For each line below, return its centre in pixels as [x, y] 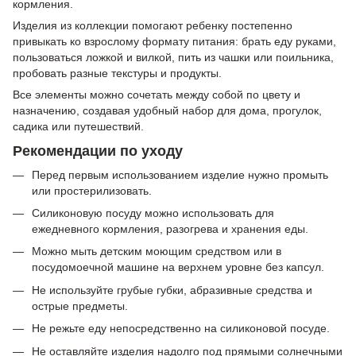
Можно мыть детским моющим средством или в [157, 252]
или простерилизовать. [92, 190]
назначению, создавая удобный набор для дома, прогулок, [167, 110]
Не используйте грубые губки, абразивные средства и [172, 290]
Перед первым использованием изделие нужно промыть [180, 174]
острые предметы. [80, 306]
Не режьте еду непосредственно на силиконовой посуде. [181, 329]
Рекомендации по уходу [98, 151]
